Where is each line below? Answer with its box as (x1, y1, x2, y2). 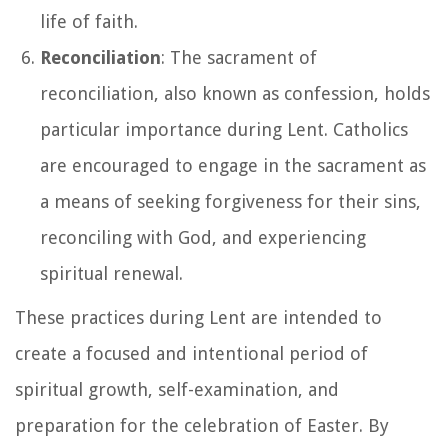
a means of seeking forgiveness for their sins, (40, 190, 421, 212)
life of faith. (40, 10, 138, 32)
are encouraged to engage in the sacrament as (40, 154, 426, 176)
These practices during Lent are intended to (15, 306, 382, 328)
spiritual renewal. (40, 262, 183, 284)
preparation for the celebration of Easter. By (15, 414, 389, 436)
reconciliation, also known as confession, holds (40, 82, 430, 104)
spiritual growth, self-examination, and (15, 378, 339, 400)
